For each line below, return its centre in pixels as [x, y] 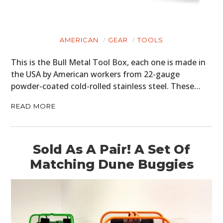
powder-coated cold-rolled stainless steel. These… [106, 86]
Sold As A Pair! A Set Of [111, 150]
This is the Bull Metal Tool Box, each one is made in [109, 62]
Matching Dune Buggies [111, 165]
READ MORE [34, 106]
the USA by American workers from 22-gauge [96, 74]
